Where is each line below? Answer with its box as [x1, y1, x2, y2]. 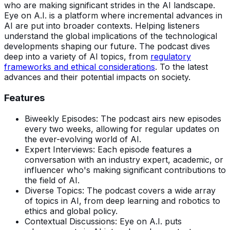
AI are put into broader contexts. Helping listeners [4, 21, 200, 31]
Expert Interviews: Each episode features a [25, 144, 191, 155]
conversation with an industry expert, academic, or [25, 154, 223, 165]
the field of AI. [25, 175, 80, 185]
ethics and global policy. [25, 205, 118, 216]
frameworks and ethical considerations [4, 62, 155, 72]
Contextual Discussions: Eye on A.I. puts [25, 216, 182, 226]
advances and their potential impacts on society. [4, 72, 190, 83]
